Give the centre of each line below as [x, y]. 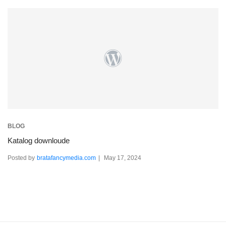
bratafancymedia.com [66, 158]
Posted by [21, 158]
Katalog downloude [39, 141]
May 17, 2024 [123, 158]
